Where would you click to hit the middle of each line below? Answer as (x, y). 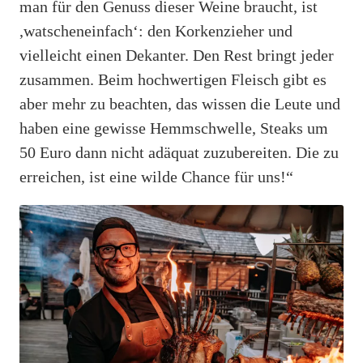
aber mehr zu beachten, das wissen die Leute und (180, 103)
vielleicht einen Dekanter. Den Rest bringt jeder (177, 55)
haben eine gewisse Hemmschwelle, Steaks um (174, 128)
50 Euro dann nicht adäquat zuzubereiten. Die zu (179, 152)
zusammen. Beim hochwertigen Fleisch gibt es (173, 79)
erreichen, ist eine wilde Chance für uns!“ (156, 176)
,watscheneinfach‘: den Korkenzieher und (156, 30)
